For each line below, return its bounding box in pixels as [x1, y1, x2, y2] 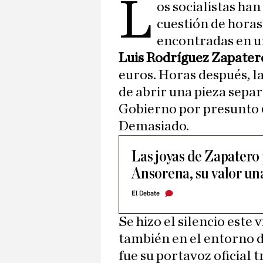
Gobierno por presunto [119, 102, 261, 117]
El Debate [131, 190, 160, 198]
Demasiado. [119, 119, 189, 134]
